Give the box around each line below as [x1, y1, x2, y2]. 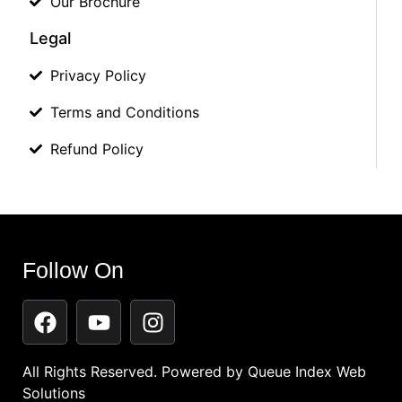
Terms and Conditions [49, 103, 199, 122]
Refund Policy [49, 140, 144, 159]
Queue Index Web [248, 363, 366, 381]
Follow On [22, 258, 124, 284]
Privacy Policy [49, 66, 146, 85]
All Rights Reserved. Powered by [22, 363, 248, 381]
